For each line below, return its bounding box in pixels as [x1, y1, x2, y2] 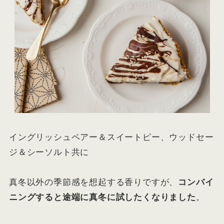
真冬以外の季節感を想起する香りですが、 [8, 177, 178, 187]
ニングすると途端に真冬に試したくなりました [8, 192, 196, 202]
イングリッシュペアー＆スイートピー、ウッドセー [8, 132, 214, 142]
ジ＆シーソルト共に [8, 147, 89, 157]
